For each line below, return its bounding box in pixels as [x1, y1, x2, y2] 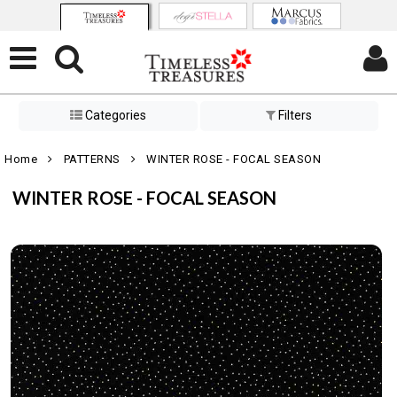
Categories [82, 108, 146, 123]
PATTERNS [63, 152, 121, 166]
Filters [276, 108, 313, 123]
